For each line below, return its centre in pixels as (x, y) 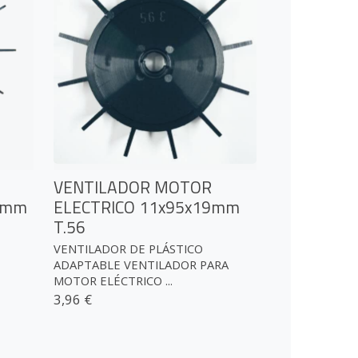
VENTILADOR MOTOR (133, 187)
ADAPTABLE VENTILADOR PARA (141, 265)
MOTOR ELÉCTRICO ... (113, 281)
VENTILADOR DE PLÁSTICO (129, 249)
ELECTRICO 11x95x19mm (147, 207)
